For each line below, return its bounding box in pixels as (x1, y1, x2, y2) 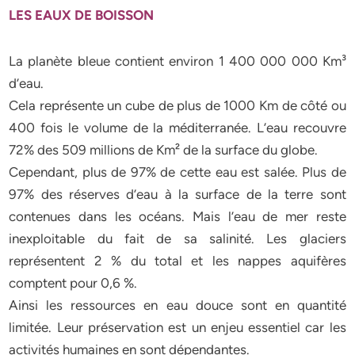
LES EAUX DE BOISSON (9, 7, 155, 23)
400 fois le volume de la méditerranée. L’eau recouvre (9, 120, 346, 136)
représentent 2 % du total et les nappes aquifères (9, 253, 346, 269)
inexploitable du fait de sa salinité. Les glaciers (9, 231, 346, 246)
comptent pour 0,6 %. (9, 275, 138, 291)
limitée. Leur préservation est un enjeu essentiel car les (9, 319, 346, 335)
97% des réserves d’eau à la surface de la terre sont (9, 186, 346, 202)
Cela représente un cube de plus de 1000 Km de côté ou (9, 97, 346, 113)
